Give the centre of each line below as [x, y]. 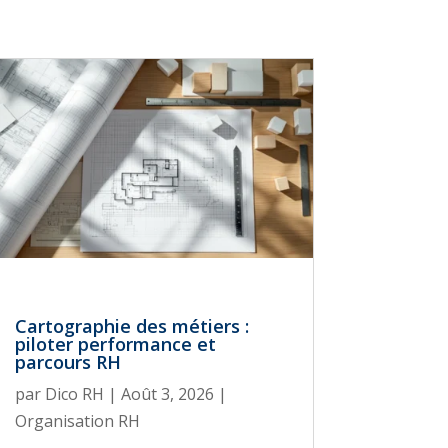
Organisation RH [77, 421]
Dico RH [74, 394]
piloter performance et [115, 344]
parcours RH [67, 362]
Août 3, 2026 [167, 394]
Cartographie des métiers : [131, 326]
